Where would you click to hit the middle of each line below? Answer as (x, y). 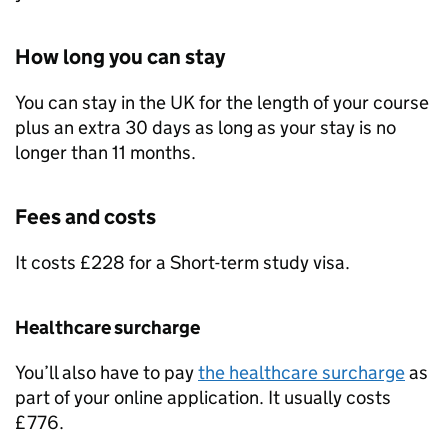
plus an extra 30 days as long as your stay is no (205, 127)
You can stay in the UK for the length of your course (222, 102)
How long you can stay (120, 57)
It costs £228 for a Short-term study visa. (182, 262)
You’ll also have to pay (106, 372)
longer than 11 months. (105, 152)
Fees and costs (85, 217)
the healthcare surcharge (301, 372)
